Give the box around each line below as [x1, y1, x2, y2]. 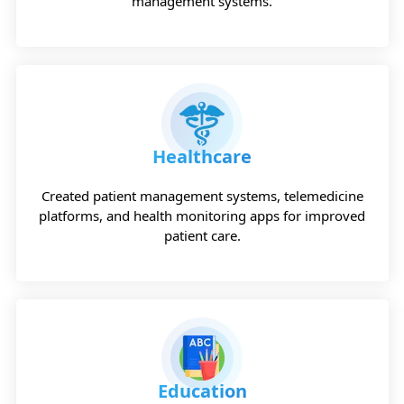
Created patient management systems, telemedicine [41, 186, 363, 205]
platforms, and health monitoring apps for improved [39, 206, 365, 225]
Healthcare [152, 143, 252, 169]
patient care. [163, 225, 241, 244]
